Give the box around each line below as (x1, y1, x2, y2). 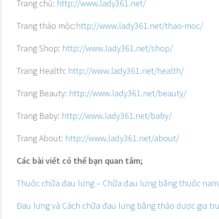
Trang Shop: (17, 43, 62, 54)
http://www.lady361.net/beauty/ (69, 88, 186, 99)
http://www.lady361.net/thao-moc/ (76, 20, 203, 31)
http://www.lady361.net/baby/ (62, 110, 172, 121)
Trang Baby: (17, 110, 62, 121)
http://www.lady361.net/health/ (68, 65, 184, 76)
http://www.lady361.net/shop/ (62, 43, 173, 54)
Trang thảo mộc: (17, 20, 76, 31)
